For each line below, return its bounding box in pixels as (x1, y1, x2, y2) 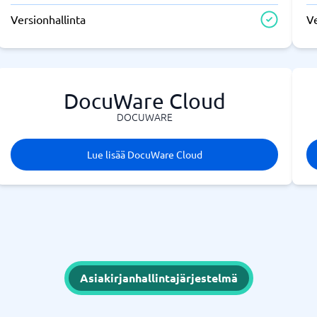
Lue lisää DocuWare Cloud (86, 148, 202, 161)
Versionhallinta (10, 12, 86, 26)
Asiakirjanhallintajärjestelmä (79, 270, 238, 285)
